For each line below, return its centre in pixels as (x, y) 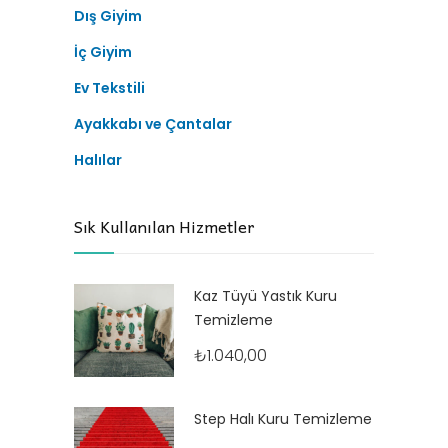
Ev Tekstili (109, 88)
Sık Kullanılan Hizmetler (164, 226)
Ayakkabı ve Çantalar (153, 124)
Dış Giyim (108, 16)
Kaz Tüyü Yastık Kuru (265, 296)
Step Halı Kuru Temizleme (283, 419)
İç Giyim (103, 52)
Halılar (98, 160)
